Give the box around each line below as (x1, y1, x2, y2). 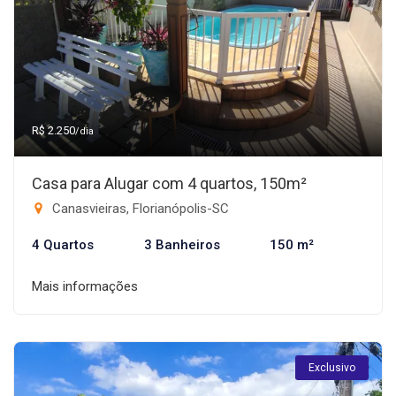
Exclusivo (308, 362, 355, 374)
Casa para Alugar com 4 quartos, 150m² (32, 174, 307, 193)
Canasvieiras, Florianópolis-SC (49, 201, 229, 217)
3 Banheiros (143, 237, 220, 253)
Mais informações (32, 278, 138, 294)
